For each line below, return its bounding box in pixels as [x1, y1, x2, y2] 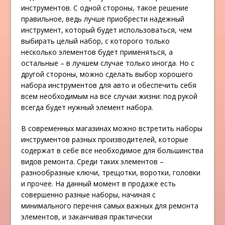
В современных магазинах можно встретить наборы [21, 124, 203, 134]
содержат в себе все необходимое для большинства [21, 146, 204, 156]
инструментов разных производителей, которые [21, 135, 189, 145]
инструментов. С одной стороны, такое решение [21, 3, 189, 13]
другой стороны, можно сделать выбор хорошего [21, 69, 193, 79]
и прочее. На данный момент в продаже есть [21, 179, 176, 189]
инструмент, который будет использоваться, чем [21, 25, 192, 35]
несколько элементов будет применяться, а [21, 47, 173, 57]
